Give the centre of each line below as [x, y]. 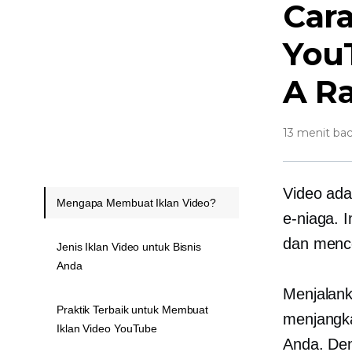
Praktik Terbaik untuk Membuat [133, 310]
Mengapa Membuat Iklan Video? [137, 203]
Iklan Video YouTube [107, 328]
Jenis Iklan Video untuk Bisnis [129, 247]
